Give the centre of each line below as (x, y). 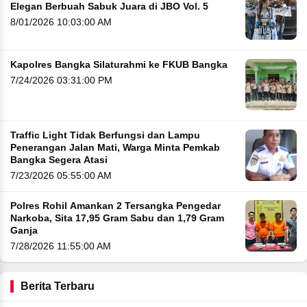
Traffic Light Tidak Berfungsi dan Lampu (105, 136)
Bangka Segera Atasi (59, 160)
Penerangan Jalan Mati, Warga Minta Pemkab (115, 148)
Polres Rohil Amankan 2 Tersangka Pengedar (115, 206)
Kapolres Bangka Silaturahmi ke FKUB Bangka (119, 65)
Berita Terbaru (58, 286)
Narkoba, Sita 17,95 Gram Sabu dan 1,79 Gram (117, 219)
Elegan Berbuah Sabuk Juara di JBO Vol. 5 (109, 7)
